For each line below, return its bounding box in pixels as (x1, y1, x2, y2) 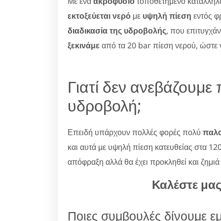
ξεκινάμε (68, 39, 100, 51)
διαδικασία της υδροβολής (68, 25, 166, 36)
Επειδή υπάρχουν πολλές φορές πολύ (68, 126, 203, 138)
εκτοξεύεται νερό (68, 10, 131, 21)
